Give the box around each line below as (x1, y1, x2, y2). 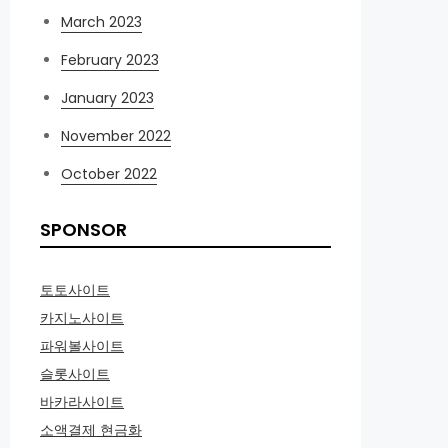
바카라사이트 (40, 392, 124, 412)
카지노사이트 (40, 308, 124, 328)
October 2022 (61, 164, 157, 184)
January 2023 (61, 88, 154, 108)
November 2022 (61, 126, 171, 146)
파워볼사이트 (40, 336, 124, 356)
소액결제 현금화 (40, 420, 142, 440)
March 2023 (61, 12, 142, 32)
